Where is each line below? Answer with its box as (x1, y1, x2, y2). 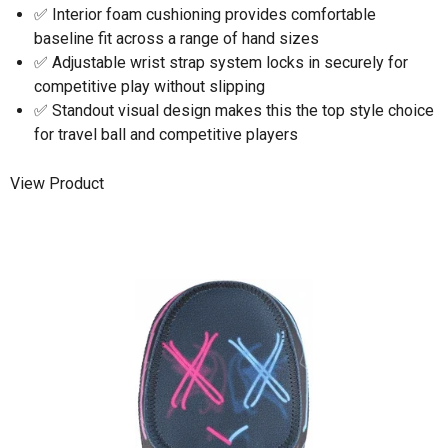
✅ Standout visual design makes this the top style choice (34, 100, 434, 120)
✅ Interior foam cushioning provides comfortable (34, 4, 376, 24)
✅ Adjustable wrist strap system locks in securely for (34, 52, 408, 72)
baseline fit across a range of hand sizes (34, 28, 319, 48)
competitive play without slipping (34, 76, 265, 96)
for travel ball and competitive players (34, 124, 298, 144)
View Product (10, 174, 104, 194)
